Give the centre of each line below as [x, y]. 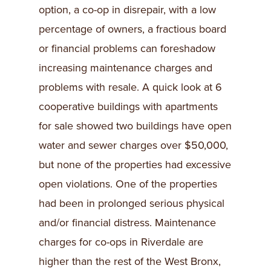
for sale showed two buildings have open [135, 126]
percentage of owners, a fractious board [132, 29]
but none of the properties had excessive [135, 165]
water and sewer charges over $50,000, [133, 145]
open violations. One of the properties [128, 184]
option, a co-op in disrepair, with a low [127, 10]
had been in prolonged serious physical [132, 203]
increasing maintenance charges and [126, 68]
